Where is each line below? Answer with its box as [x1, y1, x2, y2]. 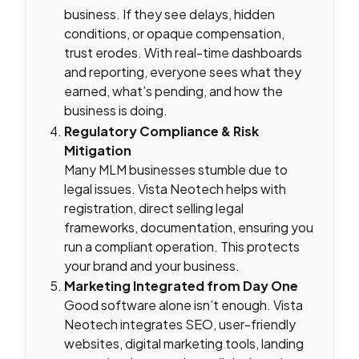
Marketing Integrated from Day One [64, 277, 299, 295]
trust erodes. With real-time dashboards [64, 44, 303, 62]
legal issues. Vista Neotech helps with [64, 179, 287, 197]
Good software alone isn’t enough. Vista [64, 296, 304, 314]
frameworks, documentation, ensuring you [64, 218, 314, 236]
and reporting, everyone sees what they [64, 63, 302, 81]
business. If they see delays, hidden [64, 6, 276, 23]
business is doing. [64, 102, 168, 119]
